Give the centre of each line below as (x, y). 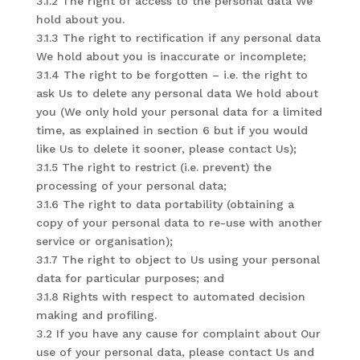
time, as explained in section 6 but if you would (172, 130)
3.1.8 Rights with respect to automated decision (170, 297)
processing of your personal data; (131, 186)
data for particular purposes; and (130, 278)
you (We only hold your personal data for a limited (179, 112)
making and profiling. (96, 315)
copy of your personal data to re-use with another (179, 223)
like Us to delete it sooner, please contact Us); (166, 149)
